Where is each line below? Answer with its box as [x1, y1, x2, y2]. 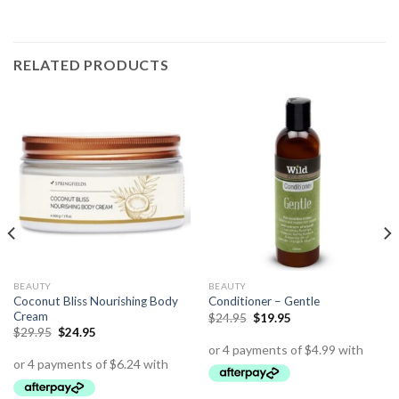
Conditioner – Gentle [208, 294, 320, 309]
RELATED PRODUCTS [13, 56, 169, 74]
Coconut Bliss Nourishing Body [12, 293, 178, 308]
